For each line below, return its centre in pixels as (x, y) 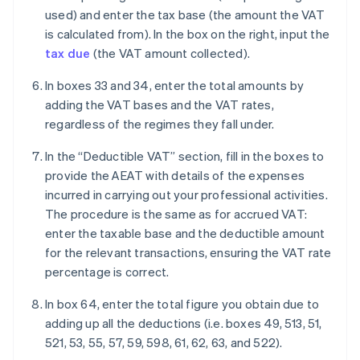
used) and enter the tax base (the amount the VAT (185, 15)
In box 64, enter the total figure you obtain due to (182, 304)
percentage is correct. (107, 272)
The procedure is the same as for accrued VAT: (176, 214)
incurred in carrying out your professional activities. (186, 195)
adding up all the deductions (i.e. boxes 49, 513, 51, (184, 323)
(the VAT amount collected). (170, 53)
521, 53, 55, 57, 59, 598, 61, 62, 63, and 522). (164, 343)
